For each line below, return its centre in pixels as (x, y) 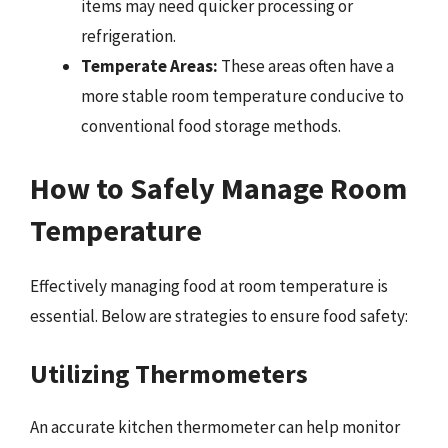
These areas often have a (306, 66)
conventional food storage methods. (211, 126)
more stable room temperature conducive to (242, 96)
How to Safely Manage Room (218, 187)
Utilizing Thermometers (169, 373)
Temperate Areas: (149, 66)
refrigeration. (128, 36)
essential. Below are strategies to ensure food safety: (219, 315)
